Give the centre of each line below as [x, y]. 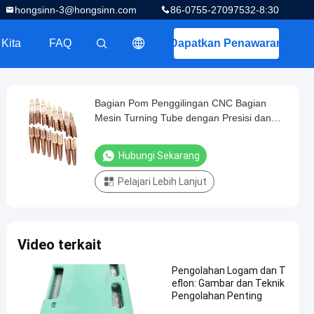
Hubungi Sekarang [159, 156]
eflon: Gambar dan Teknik [228, 283]
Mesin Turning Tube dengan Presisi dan [183, 118]
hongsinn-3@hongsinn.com [76, 10]
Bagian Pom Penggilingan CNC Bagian [180, 103]
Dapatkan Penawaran [226, 43]
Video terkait [60, 245]
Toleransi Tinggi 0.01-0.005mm [163, 132]
